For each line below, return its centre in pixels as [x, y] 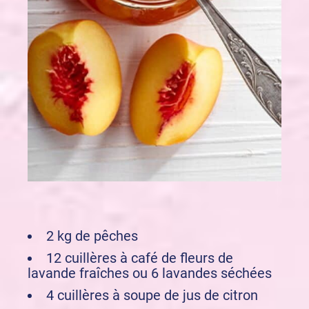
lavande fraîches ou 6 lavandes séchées [150, 273]
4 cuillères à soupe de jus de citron [152, 296]
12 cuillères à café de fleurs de [140, 258]
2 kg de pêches [92, 236]
